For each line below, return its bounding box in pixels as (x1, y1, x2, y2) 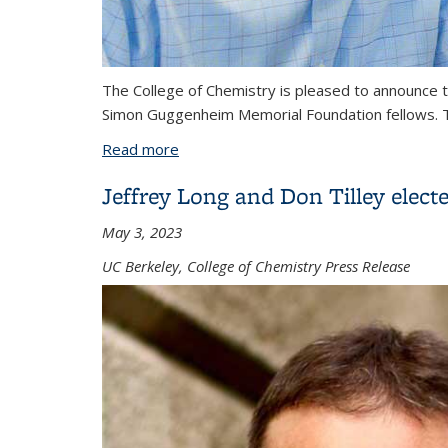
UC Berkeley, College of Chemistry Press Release (102, 255, 410, 276)
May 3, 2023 (102, 221, 182, 242)
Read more (102, 138, 179, 159)
